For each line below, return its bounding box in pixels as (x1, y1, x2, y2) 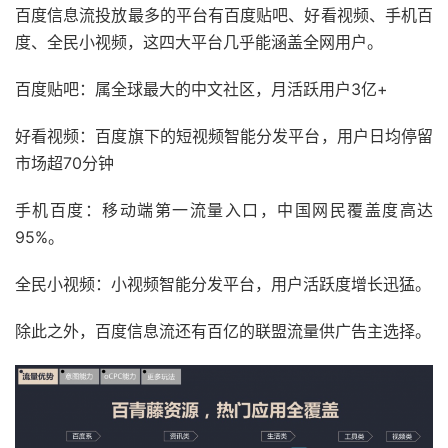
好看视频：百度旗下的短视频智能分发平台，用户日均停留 (15, 125, 433, 146)
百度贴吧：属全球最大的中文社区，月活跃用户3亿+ (15, 78, 388, 99)
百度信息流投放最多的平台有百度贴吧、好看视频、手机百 (15, 4, 433, 25)
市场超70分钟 (15, 152, 114, 173)
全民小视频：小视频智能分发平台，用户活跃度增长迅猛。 (15, 273, 431, 294)
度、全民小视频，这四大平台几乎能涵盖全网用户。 (15, 31, 383, 52)
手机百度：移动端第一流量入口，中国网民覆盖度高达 (15, 199, 433, 220)
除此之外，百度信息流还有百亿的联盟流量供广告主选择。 (15, 320, 431, 341)
